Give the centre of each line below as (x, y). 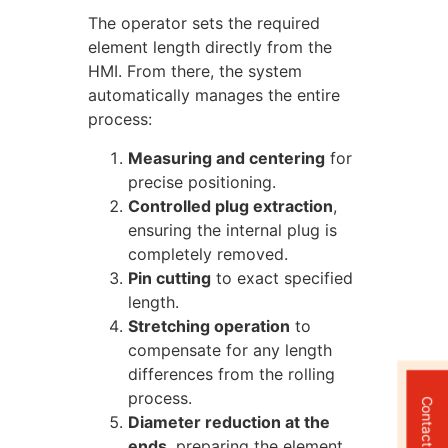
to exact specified (282, 277)
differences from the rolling (231, 373)
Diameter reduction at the (229, 421)
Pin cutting (169, 277)
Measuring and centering (226, 157)
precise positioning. (202, 181)
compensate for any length (230, 349)
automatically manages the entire (214, 95)
